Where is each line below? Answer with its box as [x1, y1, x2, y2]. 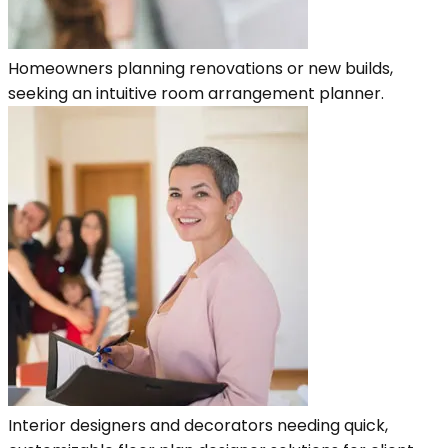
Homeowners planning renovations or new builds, [8, 56, 393, 80]
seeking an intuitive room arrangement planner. [8, 81, 384, 105]
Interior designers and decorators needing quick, [8, 413, 388, 437]
